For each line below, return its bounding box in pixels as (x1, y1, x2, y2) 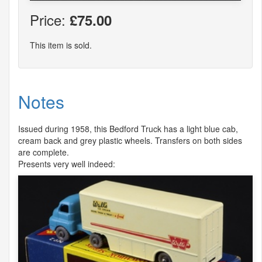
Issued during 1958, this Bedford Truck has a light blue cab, (18, 122, 238, 135)
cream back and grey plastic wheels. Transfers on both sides (18, 134, 242, 146)
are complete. (18, 146, 69, 158)
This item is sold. (30, 39, 92, 51)
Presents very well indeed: (18, 157, 115, 170)
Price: (30, 9, 70, 30)
